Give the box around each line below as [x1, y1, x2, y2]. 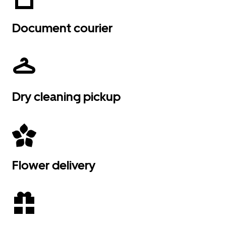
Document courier [12, 21, 112, 35]
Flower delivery [12, 158, 95, 173]
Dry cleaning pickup [12, 89, 121, 104]
